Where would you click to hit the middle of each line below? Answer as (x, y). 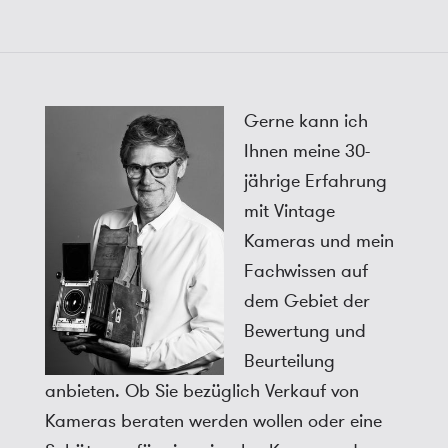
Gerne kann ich (305, 121)
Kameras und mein (318, 241)
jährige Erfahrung (315, 181)
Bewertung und (304, 331)
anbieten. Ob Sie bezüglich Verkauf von (201, 391)
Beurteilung (289, 361)
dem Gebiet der (306, 301)
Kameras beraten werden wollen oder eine (213, 421)
